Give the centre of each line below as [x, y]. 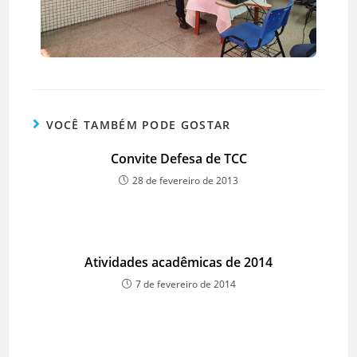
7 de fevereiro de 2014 [185, 284]
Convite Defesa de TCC [178, 158]
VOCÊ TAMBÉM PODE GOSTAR [138, 124]
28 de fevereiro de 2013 [185, 180]
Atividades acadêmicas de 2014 [178, 262]
